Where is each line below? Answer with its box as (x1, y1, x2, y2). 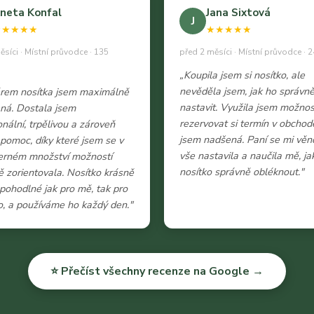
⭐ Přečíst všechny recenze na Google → (50, 264, 264, 280)
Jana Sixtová (206, 6, 271, 20)
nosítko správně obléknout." (179, 165, 304, 179)
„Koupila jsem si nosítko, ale (179, 68, 305, 83)
